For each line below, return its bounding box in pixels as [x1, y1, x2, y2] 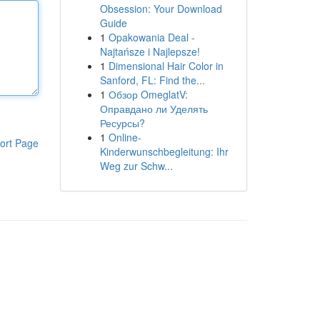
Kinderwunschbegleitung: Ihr [99, 144, 229, 159]
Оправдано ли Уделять [99, 101, 208, 116]
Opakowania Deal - [108, 30, 195, 44]
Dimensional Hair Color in [108, 59, 224, 73]
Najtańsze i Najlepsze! [99, 44, 200, 59]
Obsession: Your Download [99, 1, 222, 16]
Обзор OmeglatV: [108, 87, 188, 101]
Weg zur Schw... [99, 159, 173, 173]
